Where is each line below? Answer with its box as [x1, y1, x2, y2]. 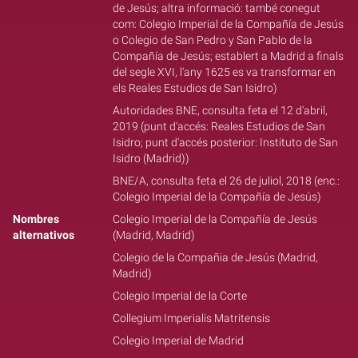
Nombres [13, 212, 59, 226]
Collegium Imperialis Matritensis [112, 311, 270, 325]
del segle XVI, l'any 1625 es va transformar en [112, 65, 336, 79]
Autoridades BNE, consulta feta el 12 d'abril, [112, 103, 328, 117]
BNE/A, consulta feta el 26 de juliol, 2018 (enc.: [112, 173, 340, 188]
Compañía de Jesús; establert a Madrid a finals [112, 49, 344, 63]
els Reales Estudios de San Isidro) [112, 81, 277, 95]
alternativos [13, 228, 74, 242]
